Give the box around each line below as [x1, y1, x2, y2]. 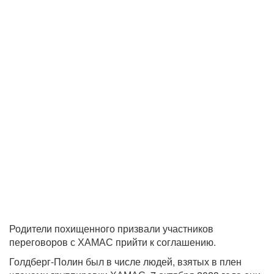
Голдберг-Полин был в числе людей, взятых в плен [9, 254, 242, 268]
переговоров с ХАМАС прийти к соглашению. [9, 234, 216, 249]
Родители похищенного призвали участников [9, 221, 213, 235]
